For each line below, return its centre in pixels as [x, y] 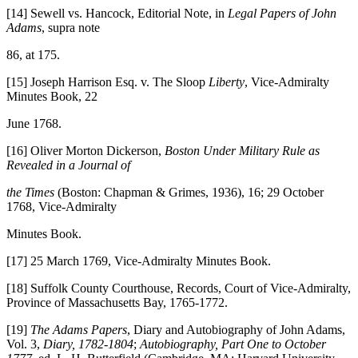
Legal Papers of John [282, 13]
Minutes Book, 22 [52, 96]
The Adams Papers [79, 329]
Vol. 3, [25, 344]
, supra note [71, 27]
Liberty [227, 82]
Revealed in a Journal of [68, 165]
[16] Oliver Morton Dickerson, [86, 150]
